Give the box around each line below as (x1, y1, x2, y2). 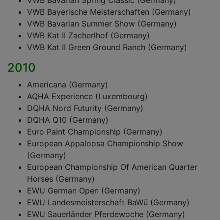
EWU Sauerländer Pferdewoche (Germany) (27, 209, 185, 219)
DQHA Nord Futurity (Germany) (27, 103, 143, 113)
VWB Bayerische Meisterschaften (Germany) (27, 7, 191, 17)
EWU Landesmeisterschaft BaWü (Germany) (27, 197, 190, 207)
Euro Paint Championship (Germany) (27, 127, 163, 137)
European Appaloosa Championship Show (27, 138, 183, 148)
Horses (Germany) (27, 174, 95, 184)
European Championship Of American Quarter (27, 162, 197, 172)
